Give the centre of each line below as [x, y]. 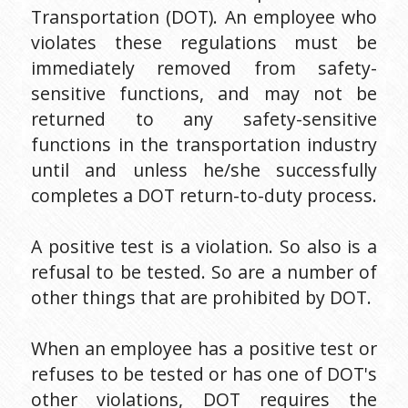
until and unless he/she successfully [204, 169]
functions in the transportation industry [204, 144]
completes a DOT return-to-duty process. [204, 195]
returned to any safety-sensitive [204, 118]
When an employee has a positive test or [204, 348]
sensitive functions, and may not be [204, 93]
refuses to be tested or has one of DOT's [204, 373]
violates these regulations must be [204, 42]
